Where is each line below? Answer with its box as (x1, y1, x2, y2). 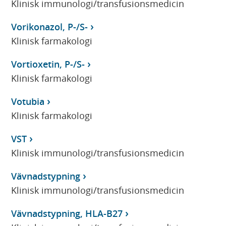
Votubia (11, 95, 45, 107)
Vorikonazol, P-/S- (11, 20, 88, 33)
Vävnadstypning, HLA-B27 (11, 207, 123, 219)
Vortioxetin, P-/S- (11, 58, 85, 70)
